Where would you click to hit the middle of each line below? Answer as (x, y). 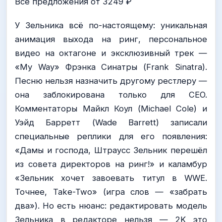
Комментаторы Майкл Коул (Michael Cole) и (111, 108)
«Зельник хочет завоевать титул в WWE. (111, 178)
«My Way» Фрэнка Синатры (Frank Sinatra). (111, 67)
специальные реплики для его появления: (111, 136)
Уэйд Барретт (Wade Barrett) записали (111, 122)
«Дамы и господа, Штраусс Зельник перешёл (111, 150)
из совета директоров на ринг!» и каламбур (111, 164)
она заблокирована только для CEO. (111, 94)
